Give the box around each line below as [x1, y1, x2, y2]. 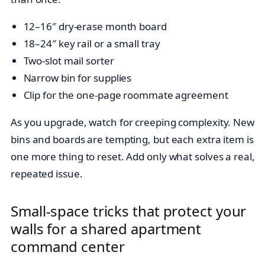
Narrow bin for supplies [23, 71, 132, 85]
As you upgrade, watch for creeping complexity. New [11, 115, 254, 130]
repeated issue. [11, 167, 83, 181]
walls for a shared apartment [11, 218, 202, 238]
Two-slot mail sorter [23, 54, 114, 68]
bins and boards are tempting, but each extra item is [11, 132, 254, 147]
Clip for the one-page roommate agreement [23, 88, 228, 102]
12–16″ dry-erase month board [23, 20, 167, 34]
